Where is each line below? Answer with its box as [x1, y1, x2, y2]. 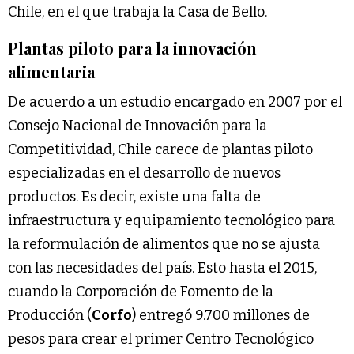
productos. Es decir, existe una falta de [8, 187, 261, 205]
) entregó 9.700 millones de [132, 306, 310, 324]
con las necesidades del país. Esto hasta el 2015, [8, 258, 317, 277]
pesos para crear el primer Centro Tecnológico [8, 330, 314, 348]
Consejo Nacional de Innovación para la [8, 116, 267, 134]
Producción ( [8, 306, 92, 324]
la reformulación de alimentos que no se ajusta [8, 235, 320, 253]
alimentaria [8, 60, 95, 82]
